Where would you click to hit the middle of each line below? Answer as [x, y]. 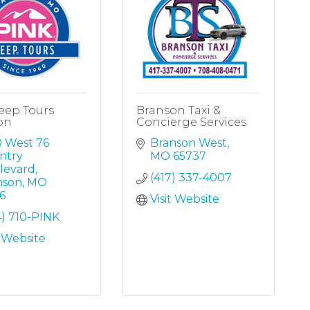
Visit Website [185, 199]
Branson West [189, 143]
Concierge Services [192, 122]
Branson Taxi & [179, 111]
